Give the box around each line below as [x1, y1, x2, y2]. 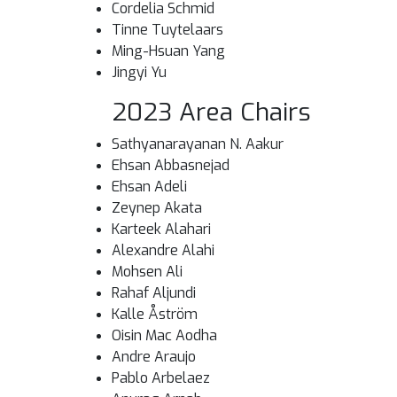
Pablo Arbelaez [112, 369, 210, 387]
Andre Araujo [112, 347, 196, 366]
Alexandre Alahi [112, 241, 214, 260]
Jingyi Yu [112, 63, 167, 82]
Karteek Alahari [112, 220, 211, 238]
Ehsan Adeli [112, 177, 187, 196]
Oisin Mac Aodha [112, 326, 217, 345]
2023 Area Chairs [112, 96, 311, 128]
